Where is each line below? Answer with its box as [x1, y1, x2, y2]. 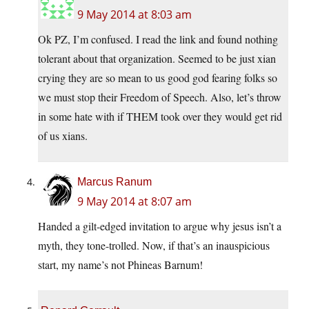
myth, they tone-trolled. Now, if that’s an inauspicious [38, 238, 270, 253]
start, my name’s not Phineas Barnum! [38, 257, 203, 272]
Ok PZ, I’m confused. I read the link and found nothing [38, 32, 278, 47]
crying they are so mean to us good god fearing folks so [38, 70, 277, 86]
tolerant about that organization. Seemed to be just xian [38, 51, 276, 66]
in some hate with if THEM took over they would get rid [38, 109, 282, 124]
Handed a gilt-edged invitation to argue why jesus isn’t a [38, 219, 281, 234]
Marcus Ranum [77, 176, 152, 188]
